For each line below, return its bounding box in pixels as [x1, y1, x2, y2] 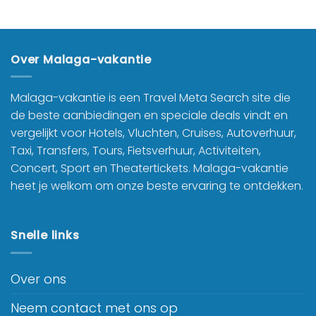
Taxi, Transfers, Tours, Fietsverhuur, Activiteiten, [11, 142, 261, 159]
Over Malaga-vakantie [11, 51, 152, 68]
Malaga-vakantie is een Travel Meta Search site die [11, 90, 291, 107]
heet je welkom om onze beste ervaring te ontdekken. [11, 178, 303, 195]
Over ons [11, 269, 66, 288]
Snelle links [11, 227, 80, 244]
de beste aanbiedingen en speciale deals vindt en [11, 107, 288, 124]
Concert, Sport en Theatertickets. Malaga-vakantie [11, 160, 288, 177]
